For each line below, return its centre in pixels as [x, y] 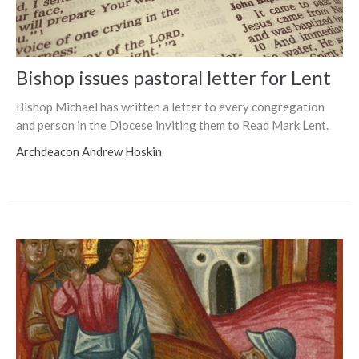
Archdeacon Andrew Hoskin [89, 151]
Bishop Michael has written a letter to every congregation [170, 106]
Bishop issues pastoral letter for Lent [173, 77]
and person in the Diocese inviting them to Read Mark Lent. [172, 125]
